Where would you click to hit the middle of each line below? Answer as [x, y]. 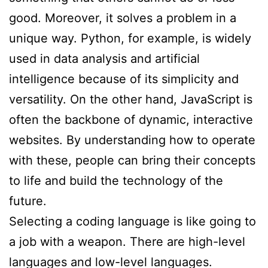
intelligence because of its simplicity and [124, 79]
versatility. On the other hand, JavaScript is [131, 99]
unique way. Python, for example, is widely [130, 38]
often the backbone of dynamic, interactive [131, 119]
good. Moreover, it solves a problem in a [123, 18]
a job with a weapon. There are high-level [127, 241]
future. [28, 201]
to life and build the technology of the [116, 180]
